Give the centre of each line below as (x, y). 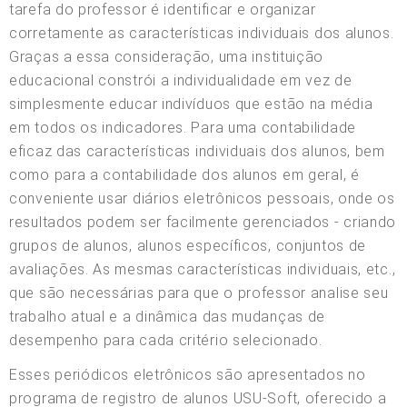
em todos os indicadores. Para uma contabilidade (183, 127)
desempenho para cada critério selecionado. (166, 340)
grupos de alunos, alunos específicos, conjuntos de (188, 245)
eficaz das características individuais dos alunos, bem (197, 151)
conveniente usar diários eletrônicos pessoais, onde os (202, 198)
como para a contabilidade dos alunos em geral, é (184, 174)
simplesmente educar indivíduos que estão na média (191, 104)
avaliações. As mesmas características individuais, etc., (203, 269)
